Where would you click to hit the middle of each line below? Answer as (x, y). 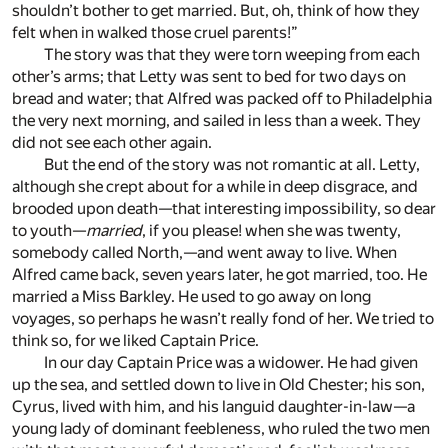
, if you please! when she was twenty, (271, 231)
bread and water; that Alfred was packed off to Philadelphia (222, 99)
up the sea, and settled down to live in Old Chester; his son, (218, 385)
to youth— (49, 231)
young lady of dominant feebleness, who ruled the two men (221, 429)
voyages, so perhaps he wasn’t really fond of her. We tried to (223, 319)
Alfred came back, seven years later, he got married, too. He (219, 275)
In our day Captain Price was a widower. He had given (231, 363)
